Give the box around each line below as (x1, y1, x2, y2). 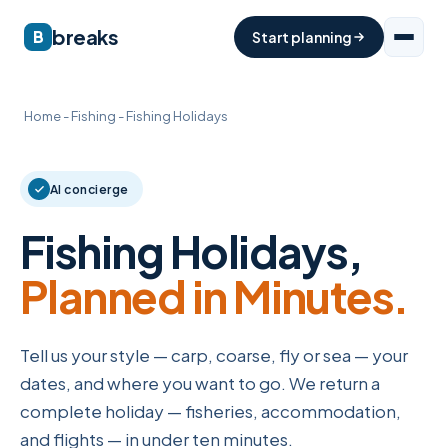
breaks (52, 24, 119, 49)
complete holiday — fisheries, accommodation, (20, 400, 401, 422)
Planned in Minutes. (20, 268, 408, 324)
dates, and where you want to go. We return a (20, 372, 380, 394)
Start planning (252, 28, 352, 46)
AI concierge (50, 181, 129, 197)
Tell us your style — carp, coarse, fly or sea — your (20, 344, 408, 366)
